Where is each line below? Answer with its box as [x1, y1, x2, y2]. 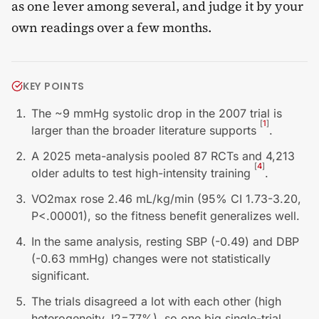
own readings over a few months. [11, 19, 211, 37]
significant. [31, 268, 90, 283]
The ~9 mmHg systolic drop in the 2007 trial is [31, 106, 282, 121]
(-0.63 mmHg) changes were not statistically [31, 251, 271, 266]
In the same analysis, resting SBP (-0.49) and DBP [31, 234, 299, 249]
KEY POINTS [23, 79, 85, 94]
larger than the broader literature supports [31, 123, 260, 138]
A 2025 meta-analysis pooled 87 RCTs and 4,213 [31, 149, 295, 164]
